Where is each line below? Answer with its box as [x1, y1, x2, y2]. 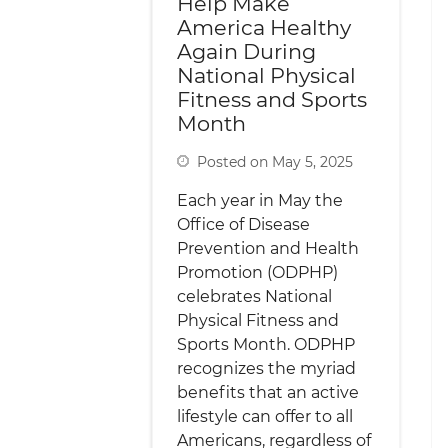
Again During [177, 39, 316, 65]
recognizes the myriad [177, 359, 356, 379]
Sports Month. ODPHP [177, 335, 355, 355]
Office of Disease [177, 215, 310, 235]
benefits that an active [177, 383, 359, 403]
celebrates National [177, 287, 332, 307]
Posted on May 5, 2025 [197, 153, 353, 172]
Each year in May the [177, 191, 343, 211]
